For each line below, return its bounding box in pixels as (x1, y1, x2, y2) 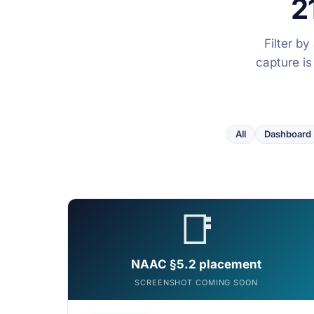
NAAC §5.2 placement (131, 257, 261, 271)
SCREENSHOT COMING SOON (135, 278, 258, 287)
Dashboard (264, 128, 311, 139)
